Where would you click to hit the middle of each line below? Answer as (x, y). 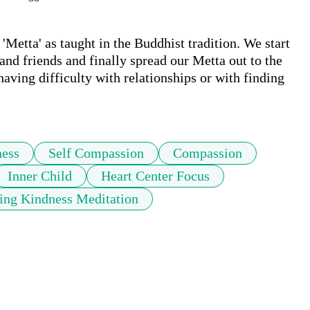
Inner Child (40, 176)
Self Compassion (96, 153)
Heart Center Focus (155, 176)
